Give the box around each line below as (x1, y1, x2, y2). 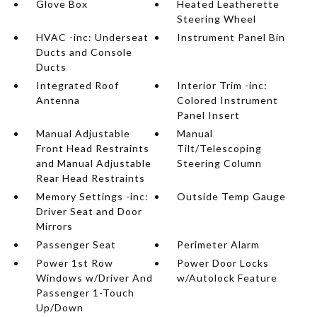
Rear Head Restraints (35, 172, 145, 184)
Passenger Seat (35, 238, 116, 250)
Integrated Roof (35, 79, 119, 91)
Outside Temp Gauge (177, 190, 287, 202)
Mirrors (35, 220, 73, 232)
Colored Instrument (177, 94, 279, 106)
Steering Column (177, 157, 263, 169)
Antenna (35, 94, 80, 106)
